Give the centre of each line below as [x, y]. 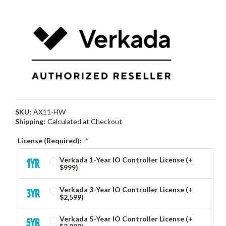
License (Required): [50, 141]
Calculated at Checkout [84, 121]
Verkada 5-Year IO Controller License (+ [126, 219]
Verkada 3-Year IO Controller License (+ [126, 189]
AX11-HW [49, 111]
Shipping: [30, 121]
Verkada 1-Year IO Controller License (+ [126, 159]
